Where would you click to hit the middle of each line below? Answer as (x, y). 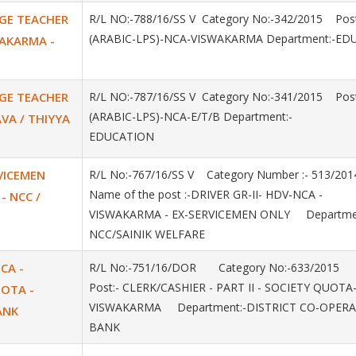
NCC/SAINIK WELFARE (149, 234)
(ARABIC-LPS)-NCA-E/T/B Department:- (191, 116)
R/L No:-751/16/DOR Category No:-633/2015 (221, 267)
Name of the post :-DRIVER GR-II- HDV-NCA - (206, 194)
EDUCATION (122, 136)
